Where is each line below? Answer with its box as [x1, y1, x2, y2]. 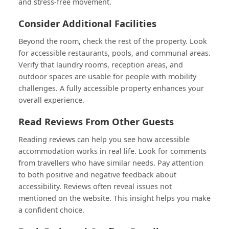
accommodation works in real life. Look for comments [18, 146, 207, 156]
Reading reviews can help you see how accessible [18, 134, 190, 144]
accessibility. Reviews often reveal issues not [18, 181, 172, 191]
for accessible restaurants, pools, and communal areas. [18, 48, 211, 58]
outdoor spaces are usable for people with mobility [18, 71, 196, 81]
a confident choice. [18, 204, 84, 215]
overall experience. [18, 95, 84, 105]
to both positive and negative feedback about [18, 169, 176, 179]
